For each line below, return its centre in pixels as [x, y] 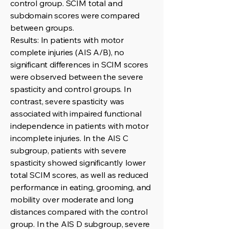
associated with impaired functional [76, 113]
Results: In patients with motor [67, 40]
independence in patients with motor [79, 126]
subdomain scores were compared [75, 15]
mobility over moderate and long [72, 199]
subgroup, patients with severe [68, 150]
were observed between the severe [77, 77]
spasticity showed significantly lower [78, 163]
